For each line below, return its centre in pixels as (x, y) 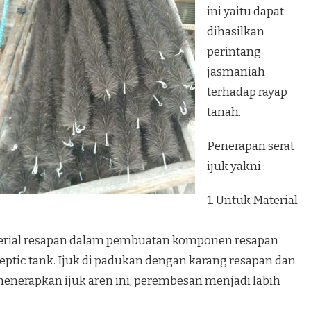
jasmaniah (236, 72)
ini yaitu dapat (245, 12)
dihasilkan (236, 32)
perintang (234, 52)
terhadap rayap (247, 92)
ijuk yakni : (236, 167)
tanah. (224, 112)
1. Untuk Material (252, 201)
